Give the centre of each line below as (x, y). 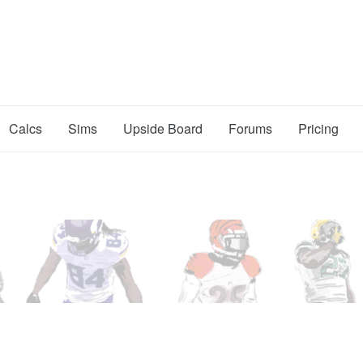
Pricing (318, 128)
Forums (250, 128)
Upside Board (163, 128)
